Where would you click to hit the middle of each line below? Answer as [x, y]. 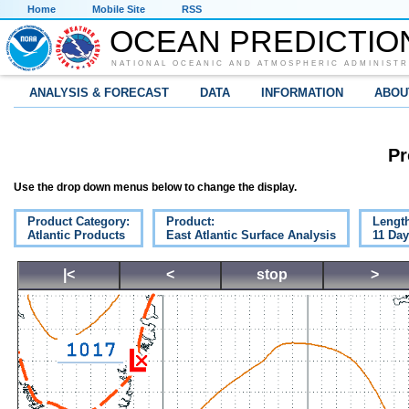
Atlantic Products [76, 236]
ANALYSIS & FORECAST [99, 93]
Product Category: [79, 222]
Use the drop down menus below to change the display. [155, 188]
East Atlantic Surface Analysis [251, 236]
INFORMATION [302, 93]
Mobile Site [119, 9]
